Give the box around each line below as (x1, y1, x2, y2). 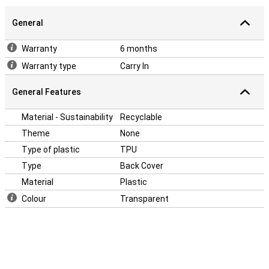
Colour (22, 194, 46, 204)
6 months (120, 44, 157, 53)
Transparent (120, 194, 169, 204)
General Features (12, 87, 81, 97)
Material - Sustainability (22, 112, 113, 122)
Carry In (120, 61, 149, 71)
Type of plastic (22, 145, 80, 154)
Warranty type (22, 61, 76, 71)
